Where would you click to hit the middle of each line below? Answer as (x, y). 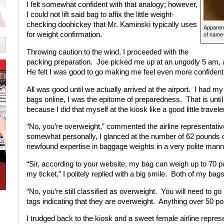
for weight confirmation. (64, 35)
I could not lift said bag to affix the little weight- (100, 15)
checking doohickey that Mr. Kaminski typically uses (111, 25)
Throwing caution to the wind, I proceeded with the (107, 52)
